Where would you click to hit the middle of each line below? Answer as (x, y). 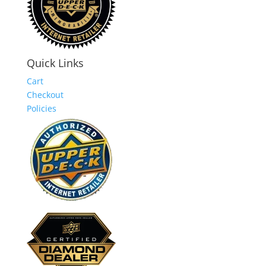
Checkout (45, 95)
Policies (41, 108)
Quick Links (55, 63)
